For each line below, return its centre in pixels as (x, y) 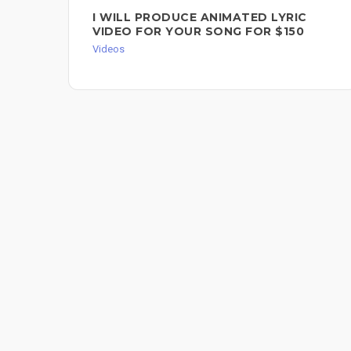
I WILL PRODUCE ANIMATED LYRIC (200, 18)
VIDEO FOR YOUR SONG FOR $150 (198, 32)
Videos (109, 49)
